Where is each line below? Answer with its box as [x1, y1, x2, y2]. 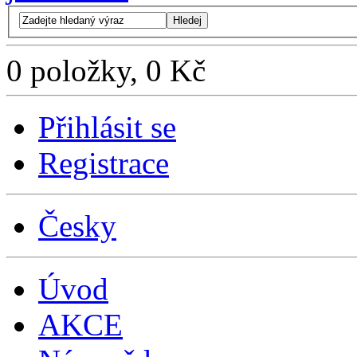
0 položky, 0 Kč [6, 53, 206, 88]
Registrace [38, 145, 169, 180]
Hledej [173, 14, 202, 26]
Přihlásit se [38, 109, 176, 144]
